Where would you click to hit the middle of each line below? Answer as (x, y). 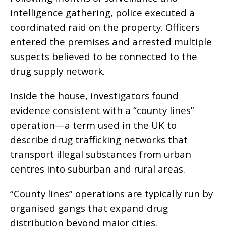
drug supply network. (58, 71)
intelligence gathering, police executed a (102, 13)
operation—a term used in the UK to (93, 125)
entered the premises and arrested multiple (111, 42)
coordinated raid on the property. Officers (105, 27)
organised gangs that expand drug (89, 208)
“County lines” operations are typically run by (111, 194)
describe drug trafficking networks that (99, 140)
